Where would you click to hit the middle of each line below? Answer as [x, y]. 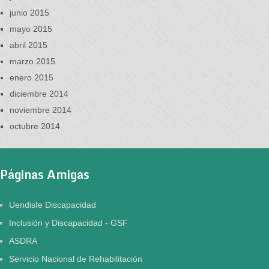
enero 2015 [32, 77]
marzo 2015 [32, 61]
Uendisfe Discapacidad [53, 205]
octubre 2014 [35, 126]
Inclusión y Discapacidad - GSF [68, 223]
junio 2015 [29, 13]
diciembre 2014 [39, 94]
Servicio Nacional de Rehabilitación [76, 259]
